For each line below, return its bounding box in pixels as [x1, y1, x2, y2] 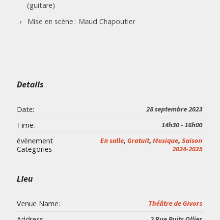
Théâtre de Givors [148, 198, 202, 208]
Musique [152, 136, 178, 145]
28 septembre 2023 [146, 104, 202, 113]
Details [16, 78, 44, 90]
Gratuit [127, 136, 149, 145]
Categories [16, 144, 52, 154]
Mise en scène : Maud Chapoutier [27, 16, 135, 26]
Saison [181, 136, 202, 145]
